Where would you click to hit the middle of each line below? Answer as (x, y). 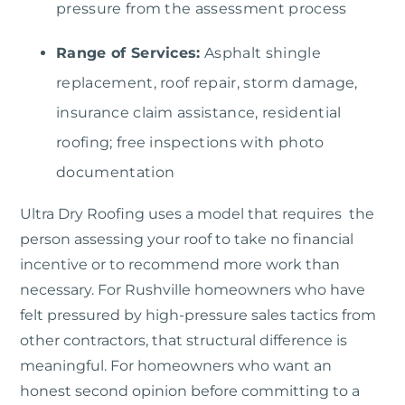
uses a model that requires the (259, 214)
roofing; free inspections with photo (190, 143)
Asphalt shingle (260, 53)
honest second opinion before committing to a (190, 391)
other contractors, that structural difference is (184, 341)
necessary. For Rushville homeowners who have (193, 290)
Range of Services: (128, 53)
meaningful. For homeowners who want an (176, 366)
